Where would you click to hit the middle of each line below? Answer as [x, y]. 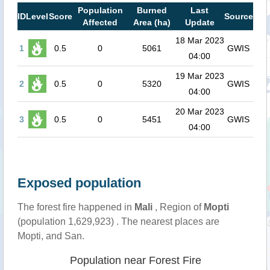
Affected [100, 22]
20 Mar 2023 [199, 111]
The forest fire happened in [76, 207]
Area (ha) [152, 22]
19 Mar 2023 [199, 76]
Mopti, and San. [51, 236]
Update [199, 22]
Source [238, 16]
